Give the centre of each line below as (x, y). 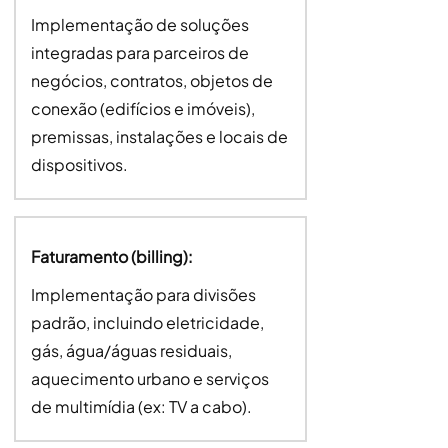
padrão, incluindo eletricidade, (147, 322)
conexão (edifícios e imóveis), (142, 108)
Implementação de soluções (139, 24)
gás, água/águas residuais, (131, 350)
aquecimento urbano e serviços (149, 378)
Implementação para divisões (143, 294)
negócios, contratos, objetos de (151, 80)
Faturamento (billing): (111, 256)
